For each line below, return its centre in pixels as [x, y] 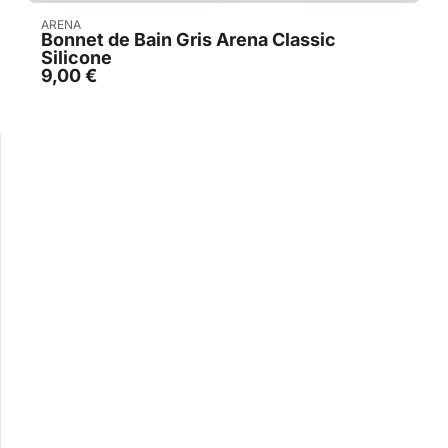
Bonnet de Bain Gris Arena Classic [189, 40]
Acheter [234, 24]
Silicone [77, 58]
